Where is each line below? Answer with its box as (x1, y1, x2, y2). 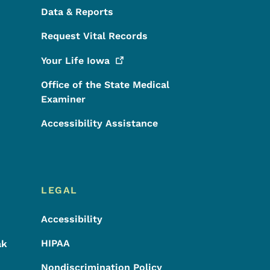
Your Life (40, 55, 87, 66)
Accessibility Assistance (40, 118, 158, 129)
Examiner (40, 93, 86, 105)
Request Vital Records (40, 30, 148, 42)
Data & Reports (40, 6, 113, 17)
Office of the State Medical (40, 79, 169, 90)
